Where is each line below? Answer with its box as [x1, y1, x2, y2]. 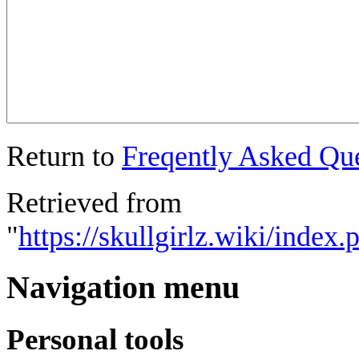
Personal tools [6, 322, 184, 356]
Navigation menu [6, 269, 240, 305]
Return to [6, 139, 122, 172]
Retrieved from [6, 186, 182, 219]
